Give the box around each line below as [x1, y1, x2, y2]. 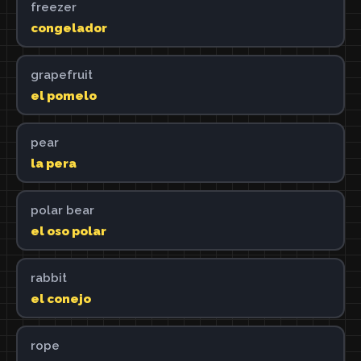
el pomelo [30, 88, 97, 103]
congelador [30, 20, 107, 35]
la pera [30, 156, 77, 171]
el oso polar [30, 223, 106, 239]
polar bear [30, 202, 94, 218]
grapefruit [30, 67, 93, 82]
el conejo [30, 291, 91, 306]
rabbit [30, 270, 67, 285]
